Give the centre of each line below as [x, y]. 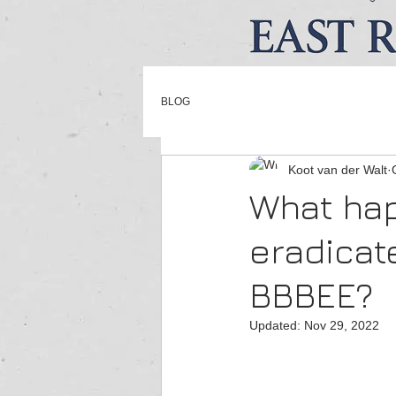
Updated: [277, 325]
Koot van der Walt [338, 169]
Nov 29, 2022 [342, 325]
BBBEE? [311, 294]
